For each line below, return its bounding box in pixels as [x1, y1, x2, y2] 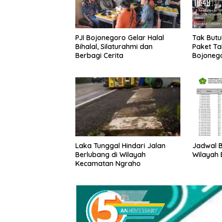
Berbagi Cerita [75, 51, 123, 60]
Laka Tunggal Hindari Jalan [75, 141, 166, 151]
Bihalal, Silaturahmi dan [75, 42, 153, 51]
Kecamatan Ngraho [75, 159, 141, 168]
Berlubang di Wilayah [75, 150, 146, 160]
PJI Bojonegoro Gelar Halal [75, 33, 164, 42]
